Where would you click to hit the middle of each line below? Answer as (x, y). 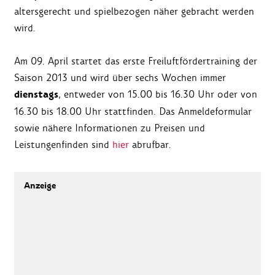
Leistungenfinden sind (63, 145)
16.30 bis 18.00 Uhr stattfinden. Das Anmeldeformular (133, 112)
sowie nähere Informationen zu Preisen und (110, 128)
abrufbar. (150, 145)
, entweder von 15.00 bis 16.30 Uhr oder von (158, 95)
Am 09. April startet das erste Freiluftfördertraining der (136, 61)
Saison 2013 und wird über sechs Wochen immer (120, 78)
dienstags (36, 95)
